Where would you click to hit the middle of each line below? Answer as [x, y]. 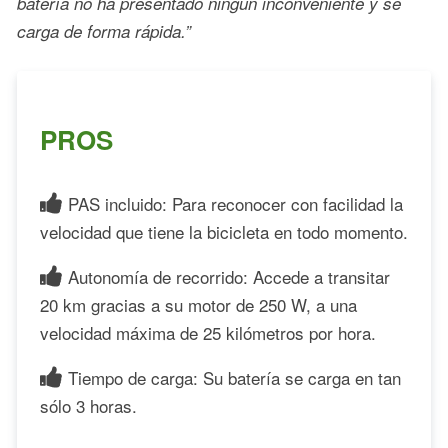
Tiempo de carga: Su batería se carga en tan [235, 377]
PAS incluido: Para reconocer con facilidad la [236, 203]
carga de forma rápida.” [104, 31]
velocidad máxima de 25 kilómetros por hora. [208, 332]
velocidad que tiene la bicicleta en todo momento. [224, 231]
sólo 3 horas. [88, 405]
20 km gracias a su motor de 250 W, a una [198, 304]
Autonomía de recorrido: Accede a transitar [229, 276]
